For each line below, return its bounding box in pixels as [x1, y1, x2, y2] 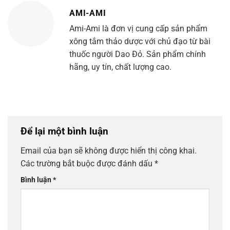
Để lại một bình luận [21, 125, 111, 138]
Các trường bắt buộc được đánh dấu [21, 158, 155, 168]
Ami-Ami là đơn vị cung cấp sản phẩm [69, 24, 207, 34]
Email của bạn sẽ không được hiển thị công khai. [21, 145, 197, 156]
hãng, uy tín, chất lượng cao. [69, 62, 171, 72]
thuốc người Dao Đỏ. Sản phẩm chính [69, 49, 206, 60]
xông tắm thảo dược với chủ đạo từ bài [69, 36, 210, 47]
